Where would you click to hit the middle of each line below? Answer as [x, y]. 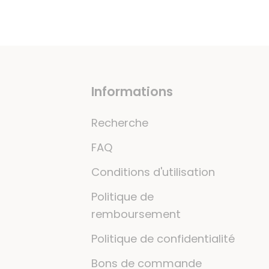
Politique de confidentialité [163, 239]
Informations [132, 92]
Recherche [120, 123]
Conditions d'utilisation [153, 172]
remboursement [136, 214]
